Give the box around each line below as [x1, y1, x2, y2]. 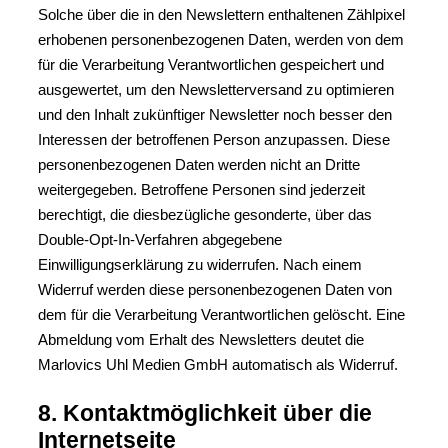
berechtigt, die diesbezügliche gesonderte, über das [38, 206, 372, 223]
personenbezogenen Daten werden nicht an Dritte [38, 156, 360, 173]
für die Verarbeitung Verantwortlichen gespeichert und [38, 56, 384, 73]
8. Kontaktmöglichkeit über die [38, 400, 372, 426]
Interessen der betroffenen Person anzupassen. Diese [38, 131, 390, 148]
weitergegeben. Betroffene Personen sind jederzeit [38, 181, 365, 198]
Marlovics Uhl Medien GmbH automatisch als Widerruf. [38, 356, 398, 373]
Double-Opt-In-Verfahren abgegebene [38, 231, 282, 248]
